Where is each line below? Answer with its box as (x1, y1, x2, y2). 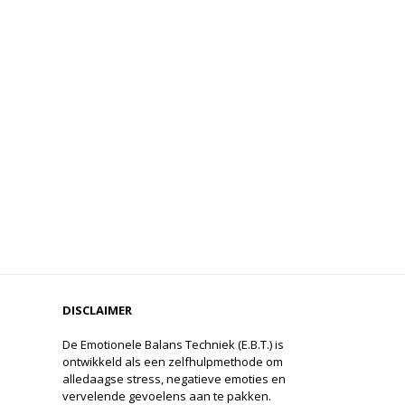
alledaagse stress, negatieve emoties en (62, 370, 286, 387)
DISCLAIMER (62, 301, 132, 318)
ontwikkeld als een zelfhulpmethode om (62, 353, 283, 370)
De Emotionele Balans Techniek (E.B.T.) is (62, 335, 284, 353)
